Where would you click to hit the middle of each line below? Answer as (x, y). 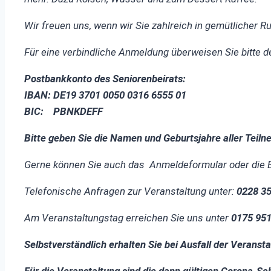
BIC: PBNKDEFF (64, 112)
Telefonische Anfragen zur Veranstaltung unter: (130, 191)
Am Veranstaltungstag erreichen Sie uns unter (128, 218)
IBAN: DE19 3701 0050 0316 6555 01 (105, 95)
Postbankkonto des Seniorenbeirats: (105, 79)
